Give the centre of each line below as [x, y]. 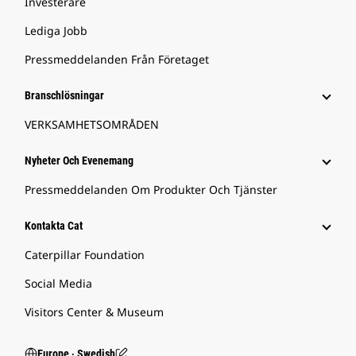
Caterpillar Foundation [85, 255]
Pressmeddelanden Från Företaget [117, 60]
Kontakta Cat [54, 226]
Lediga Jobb [56, 31]
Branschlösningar [64, 96]
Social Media [58, 284]
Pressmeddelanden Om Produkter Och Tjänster [151, 190]
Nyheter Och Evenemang [79, 161]
